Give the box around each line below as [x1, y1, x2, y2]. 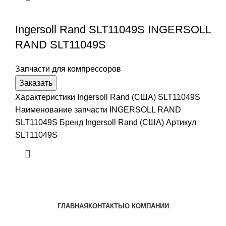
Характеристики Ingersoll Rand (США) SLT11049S [15, 93, 200, 102]
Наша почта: [38, 214, 90, 223]
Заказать [19, 79, 52, 88]
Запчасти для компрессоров [15, 65, 121, 74]
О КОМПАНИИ [124, 202, 169, 210]
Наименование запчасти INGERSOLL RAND [15, 105, 181, 115]
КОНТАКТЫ [88, 202, 125, 210]
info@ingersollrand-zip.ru [90, 214, 188, 223]
